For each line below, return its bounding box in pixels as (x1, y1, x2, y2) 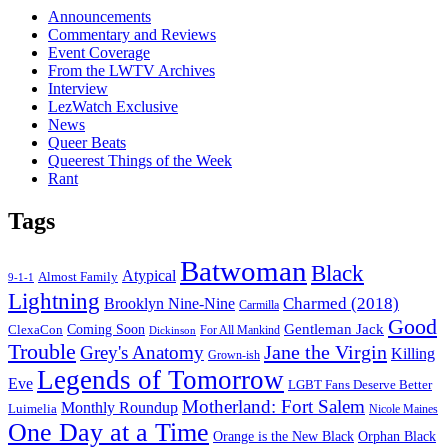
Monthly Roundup (61, 397, 178, 417)
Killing (391, 343, 435, 363)
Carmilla (239, 297, 279, 312)
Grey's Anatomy (80, 341, 204, 363)
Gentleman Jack (284, 320, 384, 337)
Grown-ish (208, 347, 260, 362)
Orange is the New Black (213, 428, 354, 444)
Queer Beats (48, 133, 126, 151)
